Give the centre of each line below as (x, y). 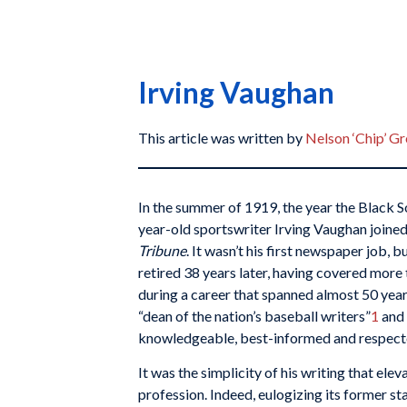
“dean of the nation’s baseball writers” (254, 316)
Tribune (162, 250)
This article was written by (222, 138)
